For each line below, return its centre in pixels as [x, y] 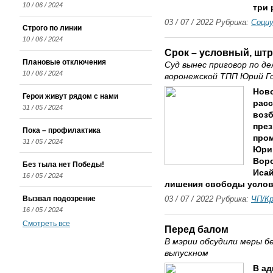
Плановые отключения [64, 62]
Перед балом [197, 229]
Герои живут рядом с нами [70, 96]
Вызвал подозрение [59, 199]
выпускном [186, 253]
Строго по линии [52, 28]
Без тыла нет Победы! [63, 165]
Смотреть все [46, 224]
